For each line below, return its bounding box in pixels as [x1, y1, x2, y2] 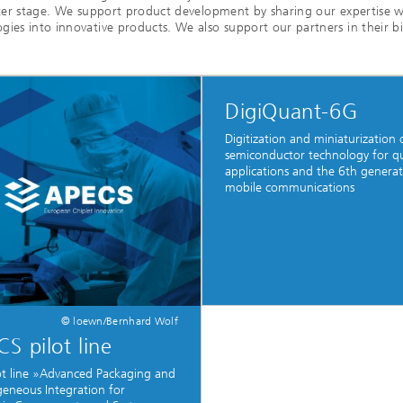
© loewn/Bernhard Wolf [60, 315, 178, 327]
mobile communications [225, 180, 354, 196]
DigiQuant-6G [225, 99, 358, 124]
